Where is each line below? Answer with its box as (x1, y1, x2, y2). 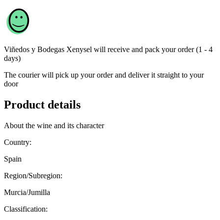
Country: (4, 138, 31, 147)
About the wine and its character (4, 121, 104, 130)
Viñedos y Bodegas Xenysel (4, 45, 92, 54)
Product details (4, 98, 81, 111)
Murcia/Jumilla (4, 188, 50, 197)
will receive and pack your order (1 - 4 (94, 45, 213, 54)
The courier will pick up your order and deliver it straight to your (4, 71, 204, 80)
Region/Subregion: (4, 171, 62, 180)
